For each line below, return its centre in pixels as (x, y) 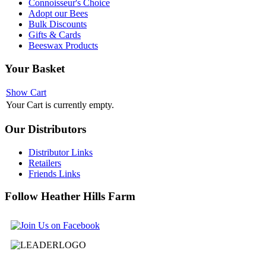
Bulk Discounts (58, 24)
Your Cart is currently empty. (60, 105)
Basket (47, 68)
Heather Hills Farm (87, 197)
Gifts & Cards (55, 34)
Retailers (45, 163)
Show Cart (26, 93)
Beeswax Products (63, 45)
